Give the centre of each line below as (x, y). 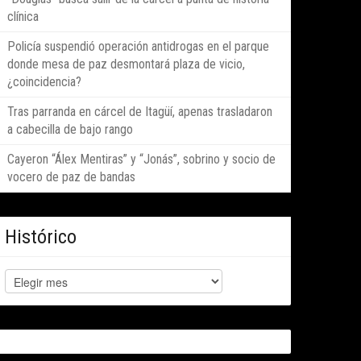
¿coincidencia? (44, 82)
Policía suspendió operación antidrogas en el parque (138, 47)
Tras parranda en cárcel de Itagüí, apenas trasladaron (140, 112)
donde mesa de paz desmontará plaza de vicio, (126, 64)
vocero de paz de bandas (71, 177)
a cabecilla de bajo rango (70, 130)
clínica (23, 17)
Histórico (41, 237)
